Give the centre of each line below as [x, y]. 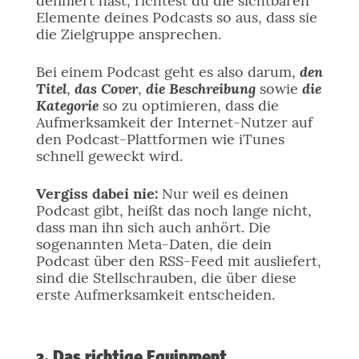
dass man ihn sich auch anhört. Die [153, 227]
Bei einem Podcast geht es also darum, [167, 72]
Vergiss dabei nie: [97, 194]
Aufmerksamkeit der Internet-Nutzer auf [174, 122]
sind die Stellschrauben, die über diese [166, 278]
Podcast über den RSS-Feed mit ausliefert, [178, 261]
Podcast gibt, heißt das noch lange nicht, [173, 210]
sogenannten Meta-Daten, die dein [153, 244]
